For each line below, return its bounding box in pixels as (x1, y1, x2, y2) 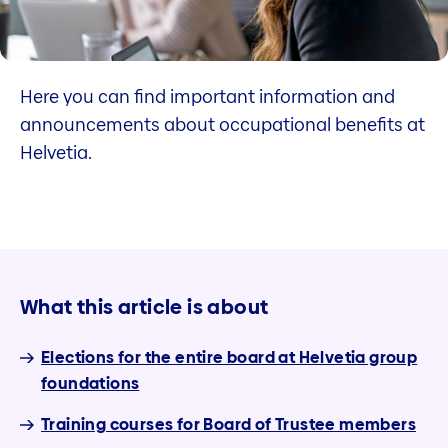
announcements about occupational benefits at (20, 112, 425, 138)
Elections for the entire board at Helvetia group (41, 345, 418, 369)
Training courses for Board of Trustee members (41, 412, 416, 436)
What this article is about (20, 292, 269, 321)
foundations (41, 371, 140, 395)
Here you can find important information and (20, 84, 395, 110)
